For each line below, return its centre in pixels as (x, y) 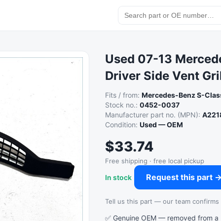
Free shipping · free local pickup (155, 161)
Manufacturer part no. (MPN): (154, 115)
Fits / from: (124, 95)
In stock (119, 177)
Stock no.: (123, 105)
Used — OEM (162, 125)
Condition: (123, 125)
